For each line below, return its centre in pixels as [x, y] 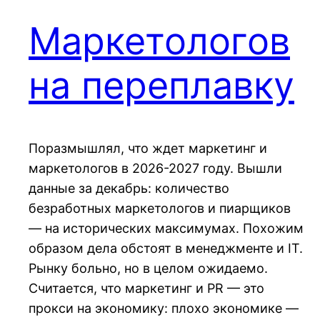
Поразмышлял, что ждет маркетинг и [148, 149]
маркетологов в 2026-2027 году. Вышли [155, 169]
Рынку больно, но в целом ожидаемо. [148, 269]
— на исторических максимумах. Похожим [166, 229]
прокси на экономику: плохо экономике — [164, 309]
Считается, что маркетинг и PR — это [146, 289]
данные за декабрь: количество [129, 189]
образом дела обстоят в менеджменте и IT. [166, 249]
